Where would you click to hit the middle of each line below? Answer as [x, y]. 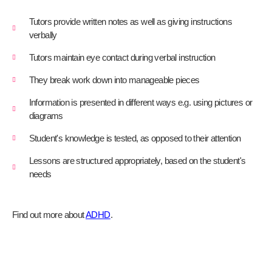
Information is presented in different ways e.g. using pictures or [141, 103]
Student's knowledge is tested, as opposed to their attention [135, 138]
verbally [43, 35]
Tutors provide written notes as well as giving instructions [131, 22]
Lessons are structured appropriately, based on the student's [137, 161]
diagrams [46, 116]
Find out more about [49, 215]
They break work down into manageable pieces [114, 80]
